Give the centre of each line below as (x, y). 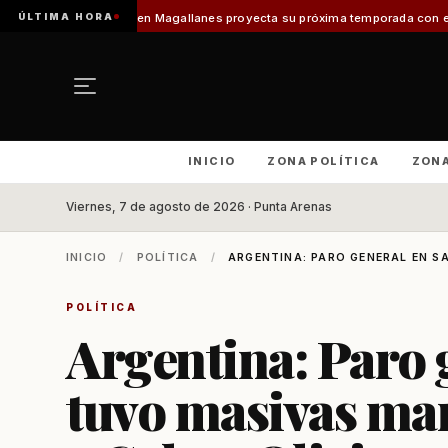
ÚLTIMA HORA (66, 16)
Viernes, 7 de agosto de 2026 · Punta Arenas (199, 207)
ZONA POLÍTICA (323, 161)
